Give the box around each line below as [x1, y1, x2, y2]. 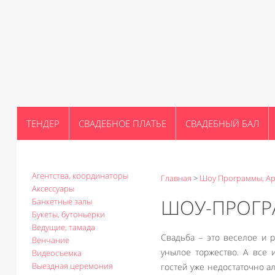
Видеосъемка [32, 247, 82, 258]
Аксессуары [32, 183, 74, 194]
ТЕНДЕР [26, 117, 60, 130]
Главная [161, 172, 192, 184]
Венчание [32, 234, 69, 246]
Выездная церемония [32, 260, 113, 271]
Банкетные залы [32, 196, 92, 207]
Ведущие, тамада [32, 222, 95, 233]
